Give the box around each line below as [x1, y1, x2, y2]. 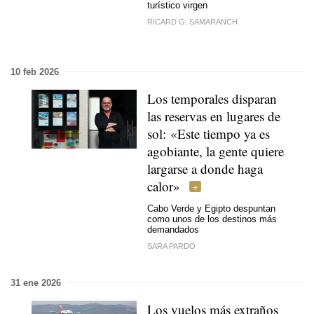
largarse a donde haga [147, 159, 263, 177]
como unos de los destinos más [147, 214, 277, 224]
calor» [147, 177, 180, 195]
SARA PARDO [147, 241, 196, 250]
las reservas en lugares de [147, 107, 280, 125]
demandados [147, 224, 199, 235]
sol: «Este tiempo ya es [147, 124, 270, 142]
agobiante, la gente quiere [147, 142, 284, 160]
